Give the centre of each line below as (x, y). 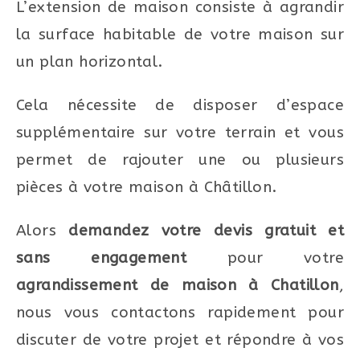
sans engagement (122, 258)
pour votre (285, 258)
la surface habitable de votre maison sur (180, 35)
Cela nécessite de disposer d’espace (180, 106)
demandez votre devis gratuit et (206, 231)
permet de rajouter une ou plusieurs (180, 160)
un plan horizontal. (90, 62)
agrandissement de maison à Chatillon (178, 286)
